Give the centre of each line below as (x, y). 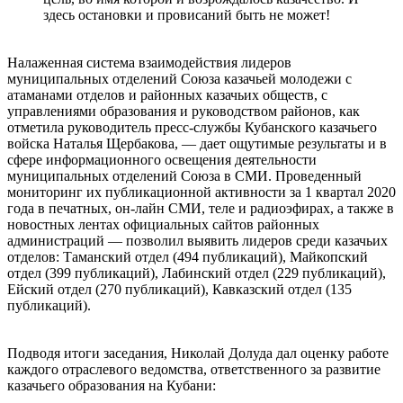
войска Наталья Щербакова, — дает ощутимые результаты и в (197, 143)
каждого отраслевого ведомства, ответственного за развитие (194, 369)
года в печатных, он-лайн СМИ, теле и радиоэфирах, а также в (201, 208)
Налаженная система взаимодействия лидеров (149, 62)
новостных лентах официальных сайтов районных (163, 224)
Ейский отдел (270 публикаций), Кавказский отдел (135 (179, 289)
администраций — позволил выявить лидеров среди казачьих (197, 240)
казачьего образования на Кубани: (112, 385)
